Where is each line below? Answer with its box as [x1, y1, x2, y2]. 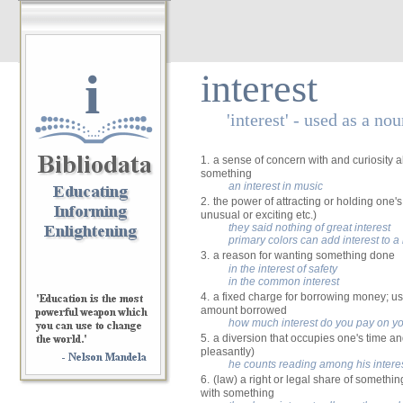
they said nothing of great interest [228, 221, 390, 234]
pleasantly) [201, 345, 255, 358]
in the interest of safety [228, 263, 337, 275]
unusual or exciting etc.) [201, 209, 317, 221]
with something [201, 387, 274, 399]
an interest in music [228, 180, 323, 193]
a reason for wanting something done [213, 249, 395, 262]
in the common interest [228, 275, 339, 288]
